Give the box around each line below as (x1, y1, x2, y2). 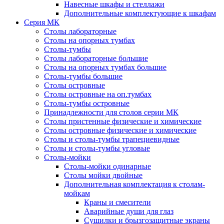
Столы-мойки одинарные (64, 162, 151, 170)
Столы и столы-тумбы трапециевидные (44, 135, 179, 143)
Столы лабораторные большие (44, 54, 148, 62)
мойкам (64, 189, 90, 197)
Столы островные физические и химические (44, 126, 196, 134)
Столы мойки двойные (64, 171, 142, 179)
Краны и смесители (84, 198, 151, 206)
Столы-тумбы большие (44, 72, 122, 80)
